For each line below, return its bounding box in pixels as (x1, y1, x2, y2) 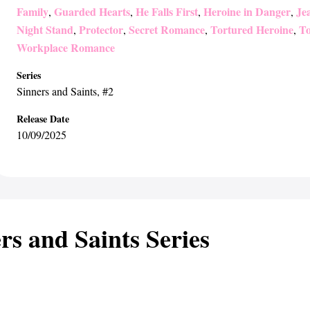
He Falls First (136, 3, 198, 19)
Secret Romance (129, 21, 205, 37)
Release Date (17, 111, 69, 126)
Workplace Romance (17, 39, 115, 55)
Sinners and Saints (17, 84, 97, 98)
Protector (79, 21, 123, 37)
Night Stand (17, 21, 73, 37)
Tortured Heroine (210, 21, 293, 37)
